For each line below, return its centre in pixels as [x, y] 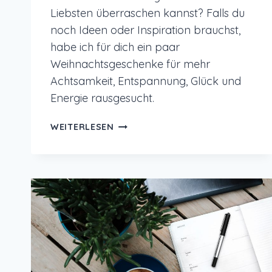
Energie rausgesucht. [102, 98]
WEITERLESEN [82, 127]
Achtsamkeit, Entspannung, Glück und [146, 81]
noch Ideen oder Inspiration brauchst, [145, 30]
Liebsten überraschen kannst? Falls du [148, 13]
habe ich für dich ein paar [115, 47]
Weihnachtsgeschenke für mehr [130, 64]
